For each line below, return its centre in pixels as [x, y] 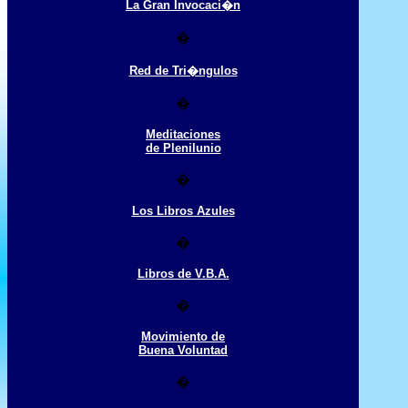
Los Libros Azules [183, 211]
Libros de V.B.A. [183, 274]
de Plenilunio [183, 148]
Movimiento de [183, 337]
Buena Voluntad [183, 350]
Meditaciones [183, 134]
